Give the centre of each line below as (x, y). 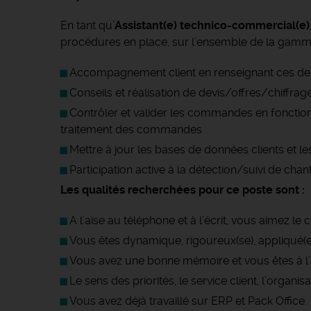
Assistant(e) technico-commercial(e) (212, 25)
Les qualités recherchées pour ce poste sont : (183, 190)
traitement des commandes (131, 129)
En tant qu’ (87, 25)
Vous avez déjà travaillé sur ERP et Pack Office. (190, 301)
